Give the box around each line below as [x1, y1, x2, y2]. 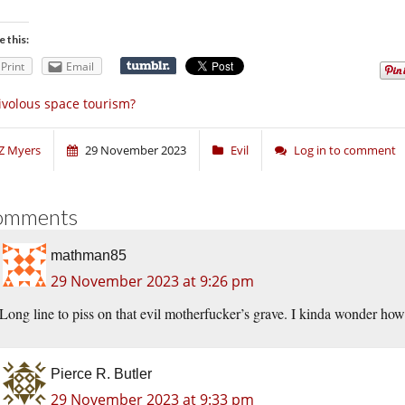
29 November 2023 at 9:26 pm [51, 271, 254, 292]
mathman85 [51, 248, 127, 264]
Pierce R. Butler [51, 366, 152, 382]
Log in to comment [294, 142, 396, 159]
